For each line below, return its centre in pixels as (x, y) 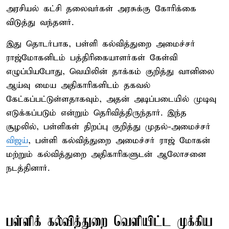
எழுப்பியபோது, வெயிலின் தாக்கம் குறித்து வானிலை (110, 72)
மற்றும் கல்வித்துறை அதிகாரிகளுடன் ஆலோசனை (106, 154)
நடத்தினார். (28, 168)
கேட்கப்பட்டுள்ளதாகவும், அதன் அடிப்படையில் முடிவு (111, 99)
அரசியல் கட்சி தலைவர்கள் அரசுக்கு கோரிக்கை (101, 9)
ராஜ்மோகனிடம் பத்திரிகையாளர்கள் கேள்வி (92, 58)
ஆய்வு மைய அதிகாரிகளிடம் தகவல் (78, 85)
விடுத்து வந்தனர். (40, 22)
